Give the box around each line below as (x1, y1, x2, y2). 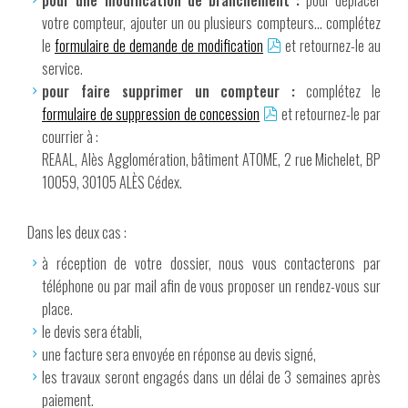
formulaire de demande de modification (55, 35, 263, 57)
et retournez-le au (281, 35, 381, 57)
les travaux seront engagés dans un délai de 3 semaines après (42, 366, 381, 389)
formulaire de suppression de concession (42, 103, 260, 126)
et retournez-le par (278, 103, 382, 126)
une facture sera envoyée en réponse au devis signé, (42, 343, 316, 366)
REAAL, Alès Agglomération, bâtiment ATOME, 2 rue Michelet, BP (42, 148, 381, 171)
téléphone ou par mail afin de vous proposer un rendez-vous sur (42, 275, 381, 298)
